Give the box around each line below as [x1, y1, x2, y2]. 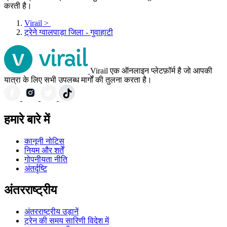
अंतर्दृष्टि [24, 164, 47, 173]
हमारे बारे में [4, 113, 50, 127]
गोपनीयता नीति [24, 155, 67, 164]
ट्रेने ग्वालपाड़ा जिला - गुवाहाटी [24, 28, 113, 37]
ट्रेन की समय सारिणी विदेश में [24, 216, 109, 225]
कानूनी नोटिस [24, 137, 64, 146]
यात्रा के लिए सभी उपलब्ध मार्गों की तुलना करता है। [4, 75, 152, 85]
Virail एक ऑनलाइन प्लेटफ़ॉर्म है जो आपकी [90, 66, 212, 75]
